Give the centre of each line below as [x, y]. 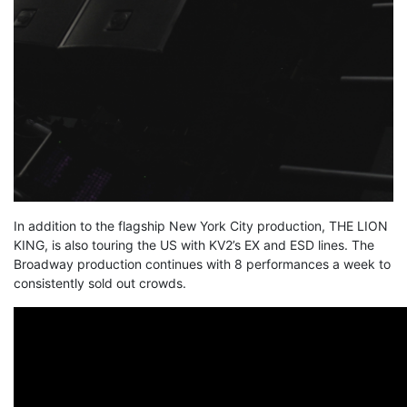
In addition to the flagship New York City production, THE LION [201, 225]
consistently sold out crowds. [100, 283]
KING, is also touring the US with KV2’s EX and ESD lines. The [194, 244]
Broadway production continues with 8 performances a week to [202, 263]
